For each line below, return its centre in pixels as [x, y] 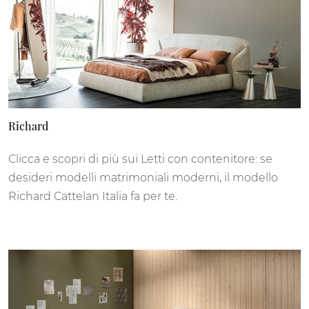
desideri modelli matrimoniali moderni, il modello [143, 178]
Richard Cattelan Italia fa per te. [93, 197]
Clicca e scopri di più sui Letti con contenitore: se [140, 159]
